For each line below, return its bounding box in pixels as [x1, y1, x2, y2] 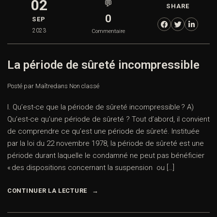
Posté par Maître [7, 82, 53, 90]
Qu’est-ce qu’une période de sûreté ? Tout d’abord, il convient [7, 115, 210, 124]
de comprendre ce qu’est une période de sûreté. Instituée [7, 127, 200, 136]
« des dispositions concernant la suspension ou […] [7, 163, 174, 172]
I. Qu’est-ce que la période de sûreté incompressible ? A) [7, 103, 194, 112]
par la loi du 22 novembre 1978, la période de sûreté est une [7, 139, 204, 148]
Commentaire [92, 28, 125, 35]
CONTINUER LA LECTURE [7, 187, 87, 195]
